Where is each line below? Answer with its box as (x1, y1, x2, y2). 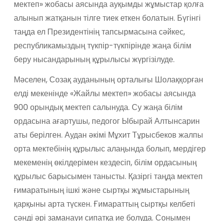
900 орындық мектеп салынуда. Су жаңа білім (13, 101, 183, 113)
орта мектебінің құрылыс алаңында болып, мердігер (13, 143, 206, 154)
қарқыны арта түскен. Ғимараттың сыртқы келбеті (13, 198, 195, 210)
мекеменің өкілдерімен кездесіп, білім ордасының (13, 156, 197, 168)
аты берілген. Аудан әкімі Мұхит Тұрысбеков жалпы (13, 129, 203, 141)
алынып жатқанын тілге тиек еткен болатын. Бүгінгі (13, 12, 201, 24)
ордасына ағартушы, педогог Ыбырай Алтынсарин (13, 115, 200, 127)
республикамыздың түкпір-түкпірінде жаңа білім (13, 40, 191, 52)
